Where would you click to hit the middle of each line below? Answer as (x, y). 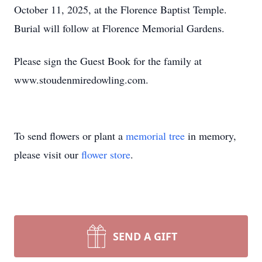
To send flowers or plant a (70, 136)
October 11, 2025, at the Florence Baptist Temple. (120, 9)
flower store (106, 154)
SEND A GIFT (145, 236)
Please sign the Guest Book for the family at (108, 61)
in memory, (211, 136)
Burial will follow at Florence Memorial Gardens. (119, 28)
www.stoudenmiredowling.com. (81, 80)
